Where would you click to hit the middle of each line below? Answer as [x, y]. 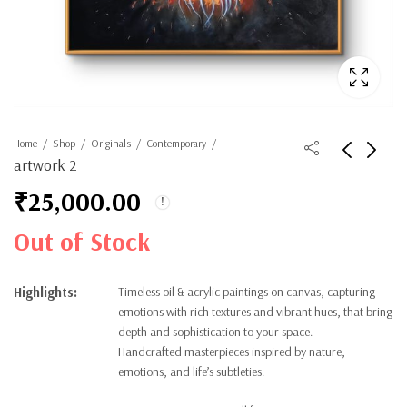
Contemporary [176, 143]
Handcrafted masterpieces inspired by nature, [232, 352]
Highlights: [45, 293]
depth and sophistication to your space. [215, 332]
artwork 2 [45, 165]
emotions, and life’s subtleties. [191, 372]
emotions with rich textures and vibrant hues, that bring [255, 312]
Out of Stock [82, 241]
